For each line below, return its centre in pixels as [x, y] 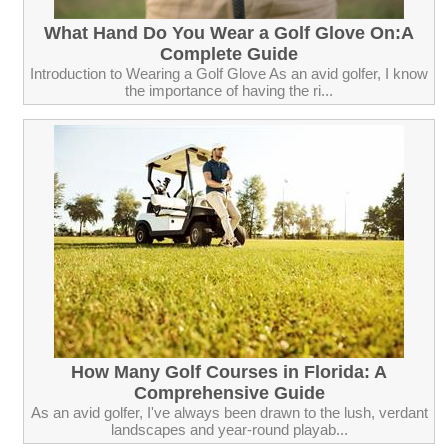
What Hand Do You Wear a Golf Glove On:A [229, 32]
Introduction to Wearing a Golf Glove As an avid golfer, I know [229, 73]
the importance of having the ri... [229, 90]
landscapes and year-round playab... [229, 429]
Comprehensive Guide [229, 392]
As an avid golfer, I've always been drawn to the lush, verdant [229, 412]
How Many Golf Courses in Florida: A [229, 371]
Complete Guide [229, 53]
